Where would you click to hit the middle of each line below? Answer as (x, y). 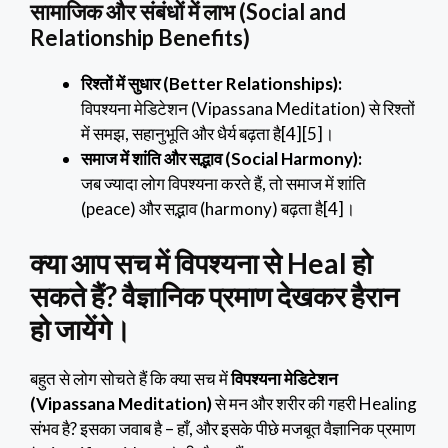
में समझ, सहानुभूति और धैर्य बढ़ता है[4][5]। (207, 134)
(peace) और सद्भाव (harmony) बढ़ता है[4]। (218, 209)
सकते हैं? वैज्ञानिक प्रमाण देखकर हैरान (214, 295)
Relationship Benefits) (140, 38)
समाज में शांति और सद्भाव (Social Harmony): (221, 159)
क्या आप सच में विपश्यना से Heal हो (201, 262)
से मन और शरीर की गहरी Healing (314, 403)
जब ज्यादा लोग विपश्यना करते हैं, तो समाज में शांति (223, 184)
